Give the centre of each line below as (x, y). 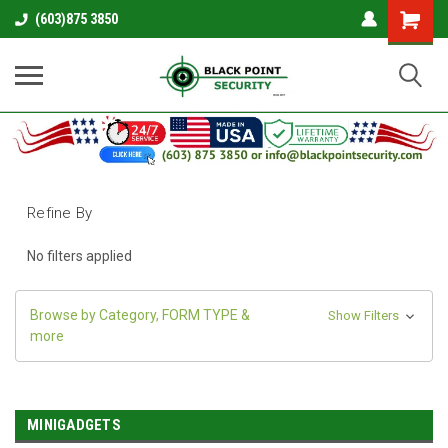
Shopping (417, 16)
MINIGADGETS (74, 425)
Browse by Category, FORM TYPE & (140, 315)
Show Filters (364, 316)
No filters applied (79, 256)
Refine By (60, 213)
